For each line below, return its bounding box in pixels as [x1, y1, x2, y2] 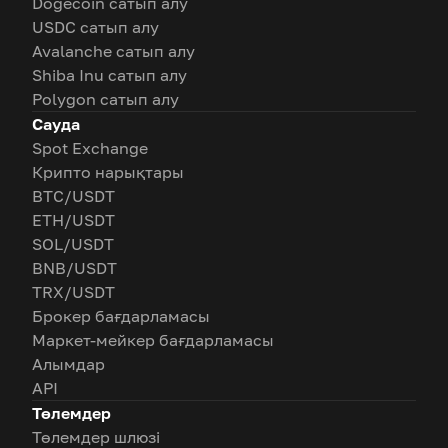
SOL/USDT [32, 234, 114, 254]
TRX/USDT [32, 282, 115, 302]
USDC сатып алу [32, 17, 159, 37]
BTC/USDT [32, 186, 115, 206]
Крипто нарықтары [32, 162, 184, 182]
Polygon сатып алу [32, 89, 179, 109]
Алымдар [32, 354, 105, 374]
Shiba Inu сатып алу [32, 65, 187, 85]
